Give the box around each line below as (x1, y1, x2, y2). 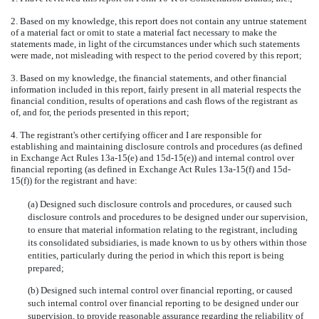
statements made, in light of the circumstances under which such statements (11, 38, 300, 50)
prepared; (28, 263, 64, 274)
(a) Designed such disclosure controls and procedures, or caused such (28, 199, 292, 210)
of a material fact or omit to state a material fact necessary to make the (11, 27, 277, 38)
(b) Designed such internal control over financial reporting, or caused (28, 285, 293, 296)
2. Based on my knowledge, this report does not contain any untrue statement (11, 16, 307, 27)
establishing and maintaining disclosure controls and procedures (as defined (11, 141, 303, 152)
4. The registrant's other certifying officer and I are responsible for (11, 130, 261, 141)
